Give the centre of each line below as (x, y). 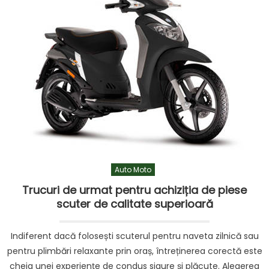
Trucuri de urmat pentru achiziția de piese (134, 190)
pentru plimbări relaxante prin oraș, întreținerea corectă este (134, 251)
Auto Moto (133, 170)
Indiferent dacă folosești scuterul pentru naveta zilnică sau (134, 236)
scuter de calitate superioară (134, 204)
